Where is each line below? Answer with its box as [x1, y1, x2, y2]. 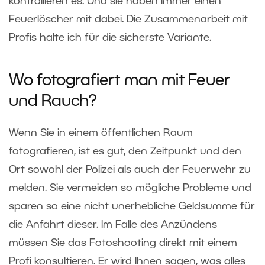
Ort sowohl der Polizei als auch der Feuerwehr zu [9, 164, 251, 174]
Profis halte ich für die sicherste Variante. [9, 33, 211, 43]
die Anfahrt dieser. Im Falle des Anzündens [9, 219, 217, 230]
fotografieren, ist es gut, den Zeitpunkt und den [9, 146, 241, 156]
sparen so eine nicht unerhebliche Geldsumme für [9, 201, 255, 211]
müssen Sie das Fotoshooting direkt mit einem [9, 238, 237, 248]
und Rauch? [9, 94, 98, 109]
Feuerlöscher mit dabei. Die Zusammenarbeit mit [9, 14, 248, 24]
